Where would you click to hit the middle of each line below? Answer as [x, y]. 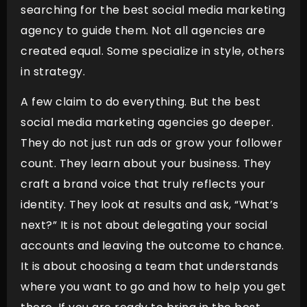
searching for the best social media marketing [153, 10]
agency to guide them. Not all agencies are [143, 30]
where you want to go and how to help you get [153, 287]
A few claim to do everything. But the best [140, 102]
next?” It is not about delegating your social [144, 225]
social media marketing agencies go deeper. [147, 122]
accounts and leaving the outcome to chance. [152, 246]
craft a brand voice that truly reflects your [143, 184]
